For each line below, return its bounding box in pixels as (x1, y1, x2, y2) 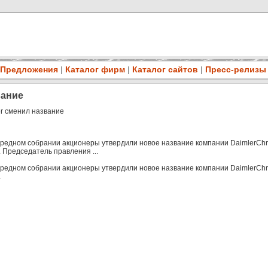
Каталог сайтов (132, 65, 198, 74)
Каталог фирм (65, 65, 125, 74)
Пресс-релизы (205, 65, 266, 74)
